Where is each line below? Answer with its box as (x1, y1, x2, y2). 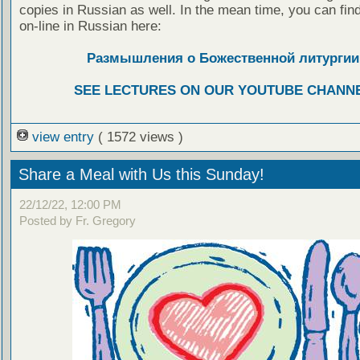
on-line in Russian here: (18, 18, 162, 34)
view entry (27, 129, 98, 145)
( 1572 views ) (97, 129, 183, 145)
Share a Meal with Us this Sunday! (18, 165, 264, 183)
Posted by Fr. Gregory (18, 214, 136, 228)
